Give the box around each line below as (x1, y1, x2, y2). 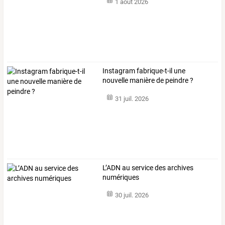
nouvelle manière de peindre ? (102, 76, 194, 85)
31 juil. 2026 (115, 94, 149, 102)
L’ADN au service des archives (102, 163, 194, 172)
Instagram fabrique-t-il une (102, 67, 186, 75)
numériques (102, 173, 140, 181)
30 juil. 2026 (115, 191, 149, 199)
